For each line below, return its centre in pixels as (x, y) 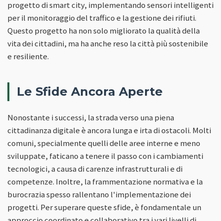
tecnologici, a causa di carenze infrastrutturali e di (95, 168)
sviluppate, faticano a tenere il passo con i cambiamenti (105, 156)
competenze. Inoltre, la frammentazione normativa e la (105, 181)
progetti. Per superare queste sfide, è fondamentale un (104, 207)
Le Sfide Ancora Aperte (90, 91)
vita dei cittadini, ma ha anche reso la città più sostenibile (108, 43)
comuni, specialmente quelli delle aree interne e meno (104, 143)
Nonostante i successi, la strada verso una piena (91, 117)
